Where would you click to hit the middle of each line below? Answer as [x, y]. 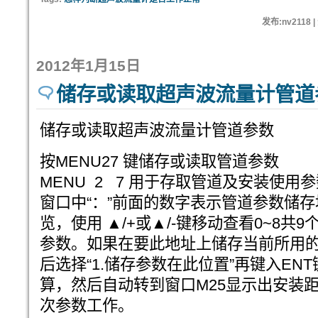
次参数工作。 [87, 306]
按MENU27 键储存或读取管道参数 [159, 161]
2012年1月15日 [88, 66]
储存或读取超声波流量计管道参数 [157, 130]
